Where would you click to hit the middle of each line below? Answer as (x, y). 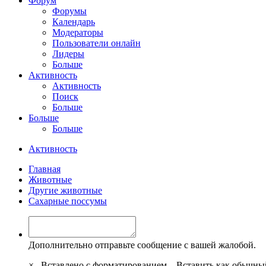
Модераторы (78, 32)
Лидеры (68, 53)
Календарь (74, 21)
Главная (45, 169)
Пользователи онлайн (96, 43)
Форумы (69, 11)
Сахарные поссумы (68, 201)
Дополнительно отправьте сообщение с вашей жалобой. (142, 245)
